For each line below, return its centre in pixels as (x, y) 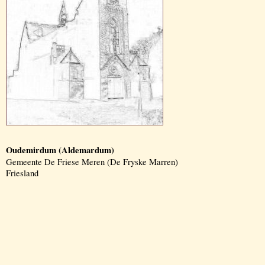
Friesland (22, 173)
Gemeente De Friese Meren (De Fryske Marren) (92, 162)
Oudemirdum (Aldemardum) (60, 150)
